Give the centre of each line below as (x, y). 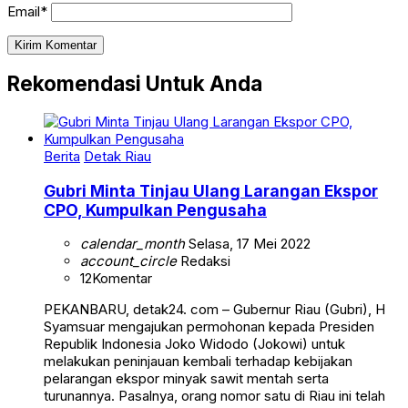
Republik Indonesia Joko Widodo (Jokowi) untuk (194, 344)
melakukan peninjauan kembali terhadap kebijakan (198, 362)
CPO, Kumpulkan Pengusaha (155, 209)
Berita (62, 156)
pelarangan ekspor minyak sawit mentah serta (186, 379)
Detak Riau (117, 156)
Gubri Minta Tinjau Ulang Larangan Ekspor (211, 190)
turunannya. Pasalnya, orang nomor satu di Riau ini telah (214, 396)
